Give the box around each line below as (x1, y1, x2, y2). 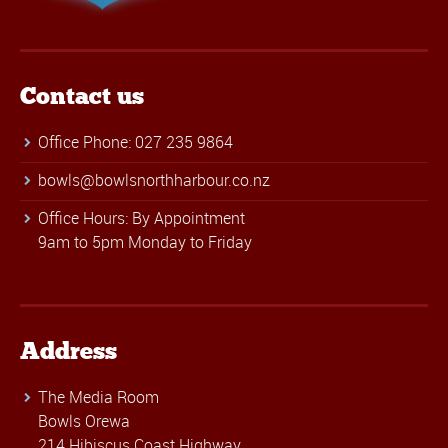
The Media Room (38, 385, 159, 408)
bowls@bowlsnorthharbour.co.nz (38, 168, 270, 191)
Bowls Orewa (38, 409, 130, 432)
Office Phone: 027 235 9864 (38, 130, 233, 153)
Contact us (20, 80, 144, 110)
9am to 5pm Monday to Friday (38, 230, 252, 253)
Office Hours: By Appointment (38, 206, 245, 229)
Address (20, 335, 117, 365)
